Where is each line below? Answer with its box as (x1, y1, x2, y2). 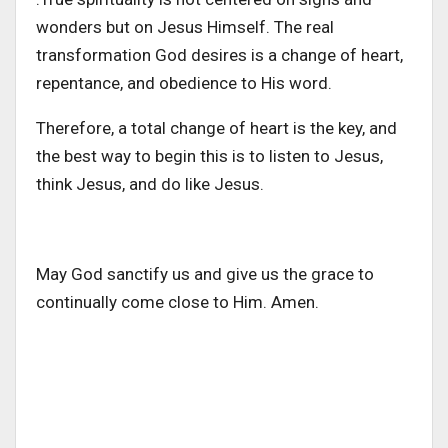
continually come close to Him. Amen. (36, 291, 319, 312)
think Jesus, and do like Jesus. (36, 173, 264, 194)
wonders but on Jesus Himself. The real (36, 16, 334, 37)
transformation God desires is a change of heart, (36, 44, 403, 65)
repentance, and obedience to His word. (36, 72, 332, 93)
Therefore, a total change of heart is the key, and (36, 117, 397, 138)
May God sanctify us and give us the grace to (36, 263, 374, 284)
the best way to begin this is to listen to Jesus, (36, 145, 383, 166)
